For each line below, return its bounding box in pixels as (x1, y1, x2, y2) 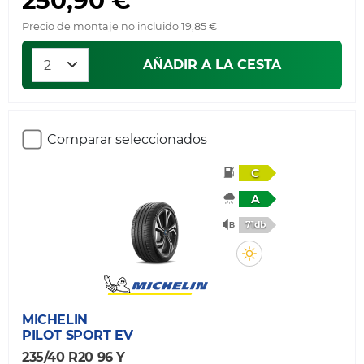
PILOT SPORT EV (22, 327, 133, 343)
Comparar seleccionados (47, 132, 207, 147)
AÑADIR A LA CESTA (143, 56, 281, 72)
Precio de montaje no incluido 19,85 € (22, 19, 217, 32)
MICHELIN (22, 312, 88, 327)
